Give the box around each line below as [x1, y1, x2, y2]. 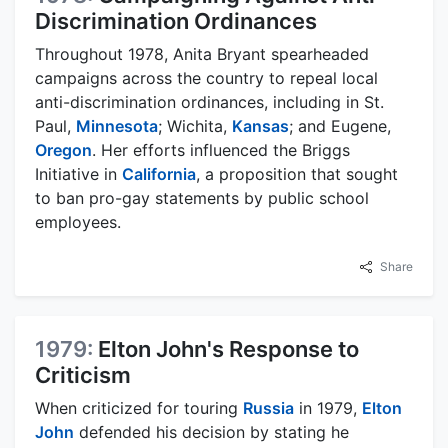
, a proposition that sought [196, 163, 398, 184]
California [122, 163, 196, 184]
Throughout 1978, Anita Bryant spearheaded [35, 43, 369, 64]
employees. [35, 211, 121, 232]
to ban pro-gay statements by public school [35, 187, 369, 208]
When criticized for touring [35, 397, 243, 418]
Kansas [232, 115, 289, 136]
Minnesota [76, 115, 158, 136]
